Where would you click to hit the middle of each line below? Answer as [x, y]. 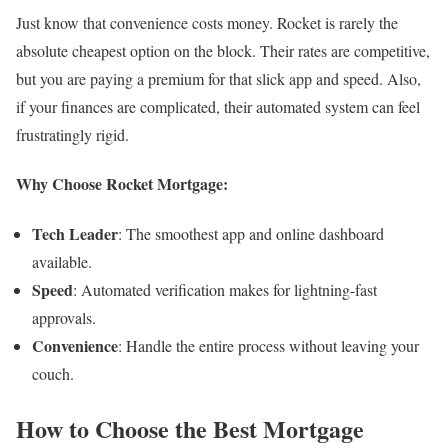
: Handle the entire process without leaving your [268, 345]
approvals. [64, 317]
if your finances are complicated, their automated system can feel [218, 107]
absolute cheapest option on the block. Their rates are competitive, [223, 51]
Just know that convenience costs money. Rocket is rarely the [207, 23]
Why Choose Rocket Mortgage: [122, 184]
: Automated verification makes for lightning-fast [225, 289]
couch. [53, 373]
